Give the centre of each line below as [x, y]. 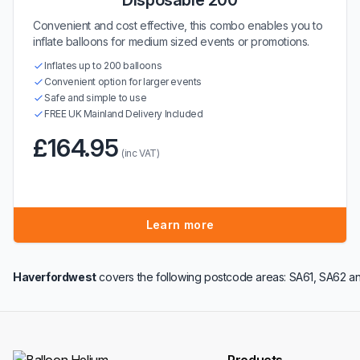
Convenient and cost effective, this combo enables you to [178, 25]
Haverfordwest [55, 277]
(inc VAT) [141, 153]
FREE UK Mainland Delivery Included [124, 114]
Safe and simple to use [96, 98]
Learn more [180, 225]
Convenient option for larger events [123, 82]
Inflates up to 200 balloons [103, 65]
